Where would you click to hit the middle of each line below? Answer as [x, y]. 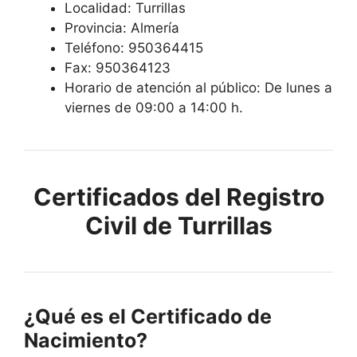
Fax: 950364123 [118, 67]
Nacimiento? [86, 340]
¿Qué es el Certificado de [148, 316]
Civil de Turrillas [178, 225]
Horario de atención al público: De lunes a [198, 87]
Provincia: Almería [122, 27]
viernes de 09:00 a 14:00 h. [154, 107]
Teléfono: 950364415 [134, 47]
